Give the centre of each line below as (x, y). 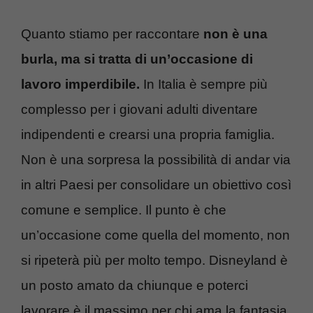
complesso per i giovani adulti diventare (139, 110)
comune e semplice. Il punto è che (124, 210)
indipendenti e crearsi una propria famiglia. (148, 135)
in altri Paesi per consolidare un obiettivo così (156, 185)
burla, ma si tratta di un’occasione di (137, 59)
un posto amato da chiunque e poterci (134, 286)
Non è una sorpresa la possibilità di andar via (156, 160)
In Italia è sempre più (204, 85)
